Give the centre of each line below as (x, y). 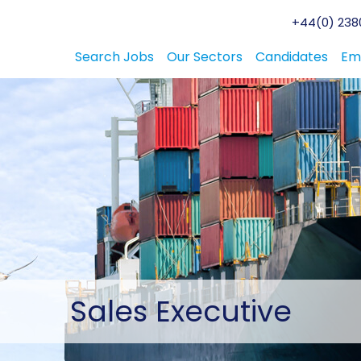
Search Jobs (114, 57)
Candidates (292, 57)
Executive (219, 312)
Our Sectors (205, 57)
